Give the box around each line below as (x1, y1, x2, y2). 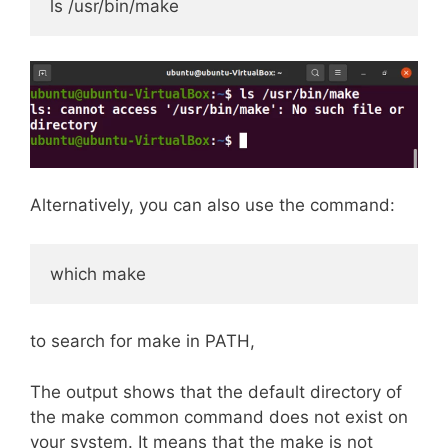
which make (50, 263, 146, 284)
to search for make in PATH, (30, 331, 255, 352)
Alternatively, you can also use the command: (30, 195, 395, 216)
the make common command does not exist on (30, 406, 408, 427)
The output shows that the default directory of (30, 381, 402, 402)
